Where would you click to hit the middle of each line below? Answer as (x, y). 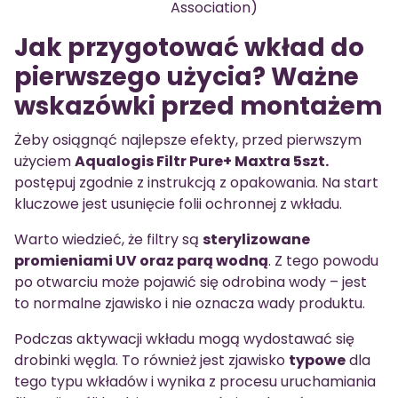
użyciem (44, 162)
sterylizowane (256, 240)
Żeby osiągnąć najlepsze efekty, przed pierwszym (188, 140)
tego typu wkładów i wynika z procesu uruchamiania (195, 382)
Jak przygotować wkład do (189, 48)
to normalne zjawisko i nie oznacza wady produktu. (190, 304)
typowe (317, 361)
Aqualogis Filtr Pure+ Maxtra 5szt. (202, 162)
